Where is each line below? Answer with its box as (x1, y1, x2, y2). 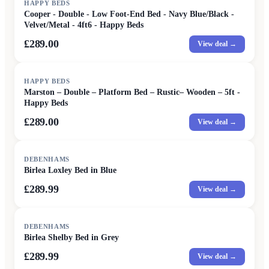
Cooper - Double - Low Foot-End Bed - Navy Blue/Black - (24, 9, 234, 19)
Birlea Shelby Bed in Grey (24, 232, 119, 242)
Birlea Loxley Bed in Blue (24, 165, 116, 175)
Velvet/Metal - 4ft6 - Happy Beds (24, 20, 144, 29)
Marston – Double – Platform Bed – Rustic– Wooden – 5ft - (24, 87, 240, 97)
